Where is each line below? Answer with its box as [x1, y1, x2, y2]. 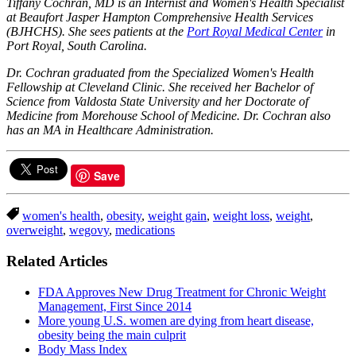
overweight [6, 223, 63, 238]
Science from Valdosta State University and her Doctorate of [6, 95, 308, 109]
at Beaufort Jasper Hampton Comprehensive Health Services [6, 10, 313, 25]
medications [115, 223, 175, 238]
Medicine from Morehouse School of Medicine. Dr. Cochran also [6, 109, 331, 123]
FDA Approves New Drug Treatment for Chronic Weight [38, 284, 326, 299]
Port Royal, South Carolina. [6, 39, 147, 53]
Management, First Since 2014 [38, 299, 192, 313]
